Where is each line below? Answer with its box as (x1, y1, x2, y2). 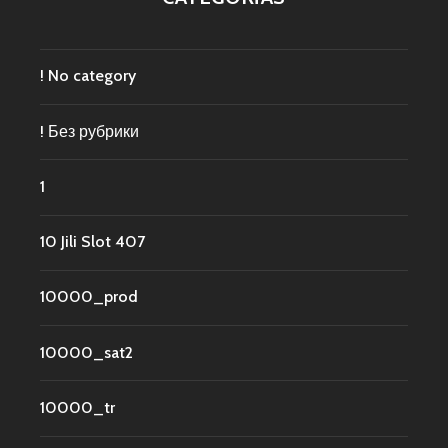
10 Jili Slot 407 (40, 232, 145, 252)
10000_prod (40, 287, 138, 307)
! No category (40, 66, 136, 86)
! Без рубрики (40, 121, 139, 141)
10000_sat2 (40, 342, 133, 362)
